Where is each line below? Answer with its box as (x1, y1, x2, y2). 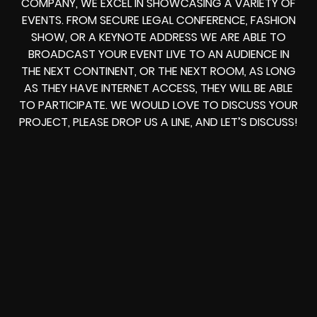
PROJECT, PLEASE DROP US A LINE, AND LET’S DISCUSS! (19, 114, 298, 131)
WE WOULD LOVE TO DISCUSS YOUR (108, 97, 298, 114)
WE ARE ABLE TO (200, 29, 286, 46)
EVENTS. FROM (21, 12, 100, 29)
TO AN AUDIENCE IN (185, 46, 289, 63)
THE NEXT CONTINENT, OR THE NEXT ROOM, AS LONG (21, 63, 296, 80)
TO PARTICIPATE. (19, 97, 108, 114)
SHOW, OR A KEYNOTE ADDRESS (31, 29, 200, 46)
